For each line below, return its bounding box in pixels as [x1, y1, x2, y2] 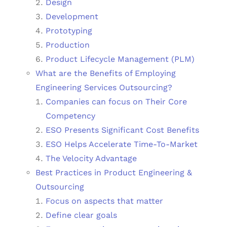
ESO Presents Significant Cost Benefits [46, 125, 199, 135]
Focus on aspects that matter [46, 196, 163, 206]
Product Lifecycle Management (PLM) [46, 54, 195, 64]
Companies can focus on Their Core [46, 97, 187, 107]
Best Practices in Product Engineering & [35, 168, 192, 178]
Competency [46, 111, 95, 121]
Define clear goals [46, 210, 117, 220]
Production [46, 40, 90, 50]
